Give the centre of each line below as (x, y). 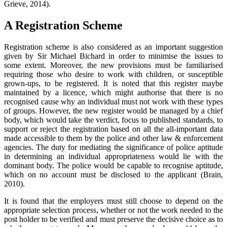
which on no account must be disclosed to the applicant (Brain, (113, 174)
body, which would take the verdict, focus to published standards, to (113, 120)
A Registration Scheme (63, 25)
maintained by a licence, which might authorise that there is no (113, 92)
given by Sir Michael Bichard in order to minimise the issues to (113, 56)
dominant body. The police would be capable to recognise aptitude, (113, 165)
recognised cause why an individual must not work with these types (113, 101)
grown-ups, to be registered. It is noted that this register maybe (113, 83)
